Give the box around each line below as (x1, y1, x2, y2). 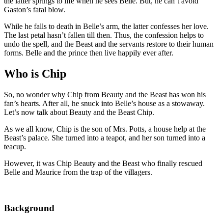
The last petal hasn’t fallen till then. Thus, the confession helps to (4, 31, 204, 40)
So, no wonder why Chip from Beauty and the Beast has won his (4, 90, 206, 99)
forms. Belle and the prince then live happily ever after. (4, 49, 173, 57)
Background (4, 202, 55, 213)
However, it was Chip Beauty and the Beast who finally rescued (4, 159, 202, 167)
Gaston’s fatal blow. (4, 5, 65, 14)
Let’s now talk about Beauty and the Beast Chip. (4, 108, 154, 116)
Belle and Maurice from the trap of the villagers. (4, 167, 152, 176)
